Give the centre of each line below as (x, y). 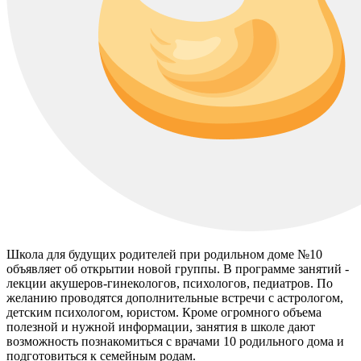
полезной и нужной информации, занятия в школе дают (161, 326)
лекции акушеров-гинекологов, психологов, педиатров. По (170, 283)
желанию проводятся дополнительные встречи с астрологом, (175, 297)
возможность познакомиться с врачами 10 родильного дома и (175, 341)
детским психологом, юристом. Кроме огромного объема (164, 312)
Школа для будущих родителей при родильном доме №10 (164, 254)
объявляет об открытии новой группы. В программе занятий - (178, 268)
